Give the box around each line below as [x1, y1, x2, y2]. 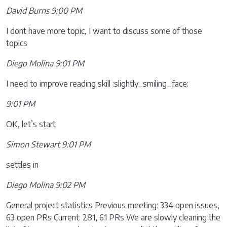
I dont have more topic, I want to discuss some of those [6, 26, 202, 36]
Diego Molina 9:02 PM [6, 180, 85, 190]
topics [6, 38, 27, 48]
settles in [6, 160, 39, 170]
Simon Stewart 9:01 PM [6, 139, 91, 149]
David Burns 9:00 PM [6, 6, 82, 16]
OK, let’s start [6, 119, 56, 129]
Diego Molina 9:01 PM [6, 58, 84, 68]
